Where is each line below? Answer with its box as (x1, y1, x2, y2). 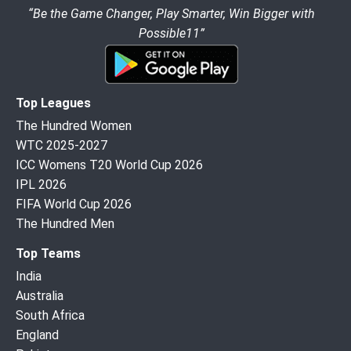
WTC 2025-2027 (16, 137, 107, 153)
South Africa (16, 307, 85, 323)
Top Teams (16, 245, 81, 261)
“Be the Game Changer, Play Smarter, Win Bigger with (28, 5, 315, 21)
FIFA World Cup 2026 (16, 196, 132, 212)
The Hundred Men (16, 215, 114, 231)
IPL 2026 (16, 176, 67, 192)
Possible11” (139, 25, 204, 41)
